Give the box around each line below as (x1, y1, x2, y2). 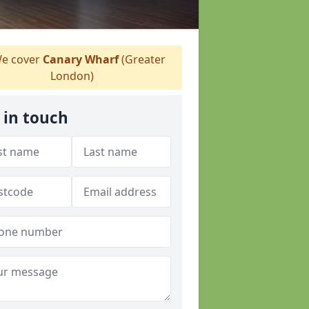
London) (50, 68, 94, 83)
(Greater (119, 52, 166, 67)
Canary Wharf (43, 52, 119, 67)
